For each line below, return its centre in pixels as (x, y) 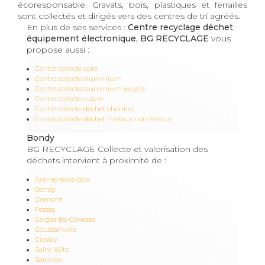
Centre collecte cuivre (69, 98)
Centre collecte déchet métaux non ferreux (103, 119)
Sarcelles (49, 259)
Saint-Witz (52, 249)
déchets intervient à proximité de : (96, 160)
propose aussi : (58, 49)
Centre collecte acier (67, 68)
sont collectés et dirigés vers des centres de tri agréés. (129, 16)
